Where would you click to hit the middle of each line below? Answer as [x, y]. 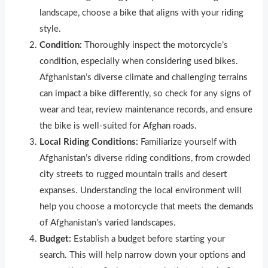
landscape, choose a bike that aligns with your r [132, 13]
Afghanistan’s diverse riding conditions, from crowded [145, 158]
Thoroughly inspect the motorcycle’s [155, 45]
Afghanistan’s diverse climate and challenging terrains [144, 77]
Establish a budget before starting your [148, 239]
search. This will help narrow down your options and [143, 255]
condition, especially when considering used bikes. [139, 61]
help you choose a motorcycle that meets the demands [147, 206]
